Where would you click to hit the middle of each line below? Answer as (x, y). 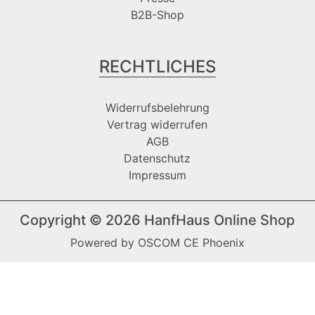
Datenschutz (157, 159)
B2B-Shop (157, 15)
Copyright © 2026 (82, 220)
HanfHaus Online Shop (220, 220)
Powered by (104, 243)
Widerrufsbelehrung (157, 108)
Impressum (157, 175)
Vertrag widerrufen (157, 125)
